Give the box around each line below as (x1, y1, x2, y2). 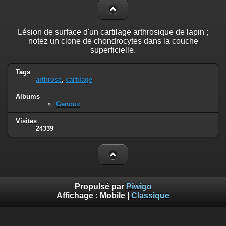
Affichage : (56, 191, 100, 200)
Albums (16, 92, 40, 100)
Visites (16, 117, 37, 125)
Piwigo (126, 182, 152, 191)
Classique (131, 191, 169, 200)
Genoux (56, 100, 80, 108)
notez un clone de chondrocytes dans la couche (28, 36, 198, 45)
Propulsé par (74, 182, 126, 191)
